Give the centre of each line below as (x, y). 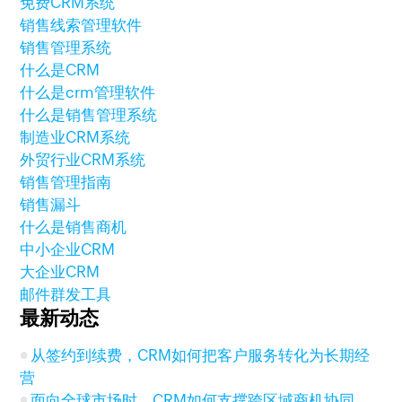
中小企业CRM (68, 249)
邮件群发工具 (66, 294)
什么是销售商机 (74, 227)
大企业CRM (60, 272)
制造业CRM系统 (75, 137)
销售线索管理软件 (81, 25)
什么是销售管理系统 (89, 115)
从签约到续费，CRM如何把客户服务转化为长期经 (201, 355)
